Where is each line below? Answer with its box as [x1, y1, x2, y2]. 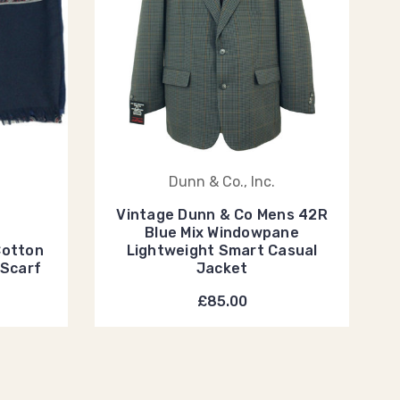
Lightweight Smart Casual [126, 242, 318, 259]
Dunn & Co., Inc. [169, 173, 275, 190]
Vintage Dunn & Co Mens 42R [116, 206, 328, 223]
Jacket [196, 260, 248, 277]
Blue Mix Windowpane [145, 224, 299, 241]
